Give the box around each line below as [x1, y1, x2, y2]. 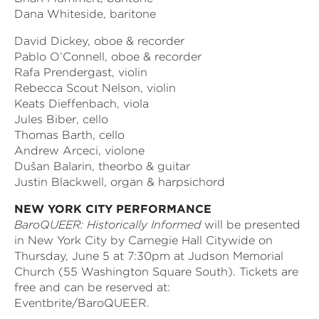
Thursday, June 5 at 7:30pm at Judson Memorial [14, 249, 283, 263]
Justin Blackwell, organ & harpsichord [14, 175, 225, 189]
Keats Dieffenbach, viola [14, 97, 149, 111]
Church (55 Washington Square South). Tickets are [14, 265, 298, 279]
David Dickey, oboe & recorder [14, 34, 184, 48]
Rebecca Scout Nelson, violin [14, 81, 176, 95]
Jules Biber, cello [14, 113, 108, 127]
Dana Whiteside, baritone [14, 7, 156, 21]
